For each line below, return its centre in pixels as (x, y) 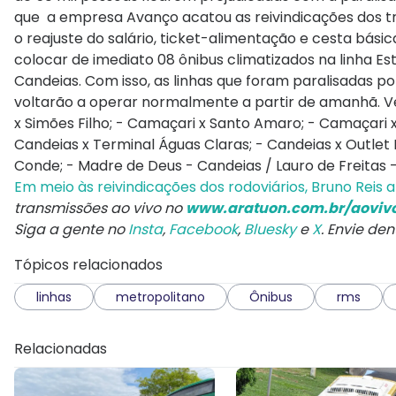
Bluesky (270, 229)
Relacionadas (61, 348)
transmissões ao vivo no (100, 208)
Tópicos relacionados (88, 264)
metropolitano (160, 297)
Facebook (203, 229)
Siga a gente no (71, 229)
